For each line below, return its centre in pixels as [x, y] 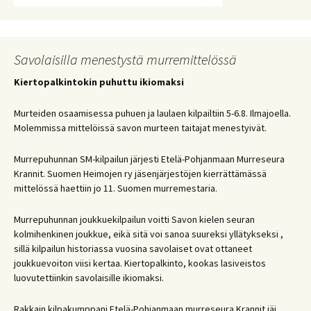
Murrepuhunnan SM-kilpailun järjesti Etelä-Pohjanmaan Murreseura [149, 159]
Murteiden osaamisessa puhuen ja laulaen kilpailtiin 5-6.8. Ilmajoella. [152, 113]
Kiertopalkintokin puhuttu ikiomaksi [99, 82]
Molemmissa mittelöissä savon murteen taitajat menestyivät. [140, 128]
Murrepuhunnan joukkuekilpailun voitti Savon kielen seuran [134, 219]
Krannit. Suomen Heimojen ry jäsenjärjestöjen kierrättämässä [140, 174]
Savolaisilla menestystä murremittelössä [125, 59]
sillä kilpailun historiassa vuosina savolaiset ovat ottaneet [133, 249]
